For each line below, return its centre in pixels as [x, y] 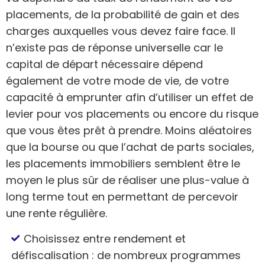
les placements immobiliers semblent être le [123, 163]
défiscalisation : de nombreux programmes [126, 255]
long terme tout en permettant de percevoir [122, 196]
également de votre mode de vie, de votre [117, 80]
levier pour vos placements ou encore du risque [132, 114]
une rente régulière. [56, 213]
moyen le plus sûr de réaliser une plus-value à [127, 180]
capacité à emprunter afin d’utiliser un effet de [130, 97]
